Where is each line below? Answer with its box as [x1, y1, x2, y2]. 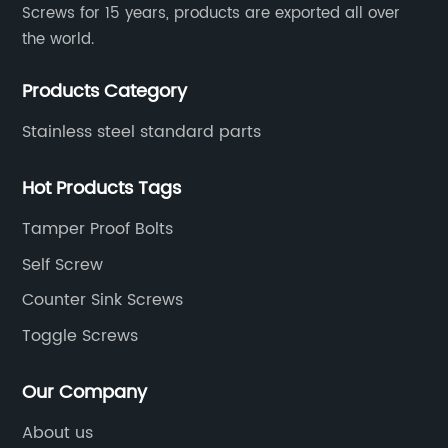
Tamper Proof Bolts [22, 216, 174, 242]
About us [22, 420, 94, 446]
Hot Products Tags [22, 174, 182, 203]
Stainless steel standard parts [22, 118, 262, 145]
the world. [22, 26, 95, 52]
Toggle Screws [22, 322, 139, 349]
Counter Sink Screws [22, 287, 184, 313]
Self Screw [22, 251, 104, 278]
